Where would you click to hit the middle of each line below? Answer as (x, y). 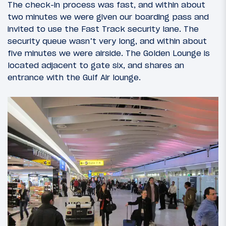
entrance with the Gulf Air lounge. (74, 77)
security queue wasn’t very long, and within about (107, 41)
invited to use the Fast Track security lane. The (103, 29)
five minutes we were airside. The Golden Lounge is (109, 53)
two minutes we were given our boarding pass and (108, 16)
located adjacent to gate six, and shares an (96, 65)
